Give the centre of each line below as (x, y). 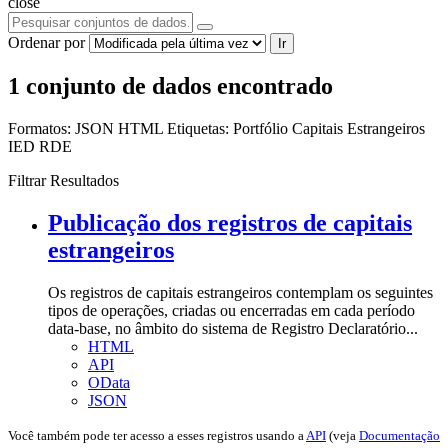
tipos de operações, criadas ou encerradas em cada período (231, 311)
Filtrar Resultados (63, 181)
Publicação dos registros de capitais (230, 223)
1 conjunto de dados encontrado (170, 86)
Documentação (399, 436)
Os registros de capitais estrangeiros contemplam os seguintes (240, 293)
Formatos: (39, 129)
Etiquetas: (198, 129)
